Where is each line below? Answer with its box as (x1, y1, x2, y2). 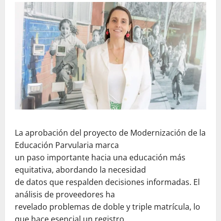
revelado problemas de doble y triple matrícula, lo (15, 201, 200, 212)
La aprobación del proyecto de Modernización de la (15, 127, 206, 138)
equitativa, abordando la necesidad (15, 164, 146, 175)
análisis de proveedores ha (15, 188, 115, 200)
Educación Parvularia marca (15, 139, 119, 150)
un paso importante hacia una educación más (15, 151, 185, 163)
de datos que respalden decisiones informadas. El (15, 176, 200, 187)
